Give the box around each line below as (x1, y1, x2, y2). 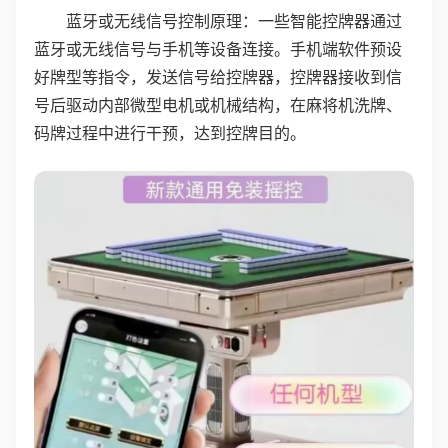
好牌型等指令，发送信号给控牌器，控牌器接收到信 (34, 67, 402, 87)
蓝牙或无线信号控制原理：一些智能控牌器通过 (66, 11, 402, 31)
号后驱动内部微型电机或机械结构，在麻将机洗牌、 (34, 95, 402, 115)
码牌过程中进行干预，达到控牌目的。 (34, 123, 306, 143)
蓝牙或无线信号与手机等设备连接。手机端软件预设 (34, 39, 402, 59)
